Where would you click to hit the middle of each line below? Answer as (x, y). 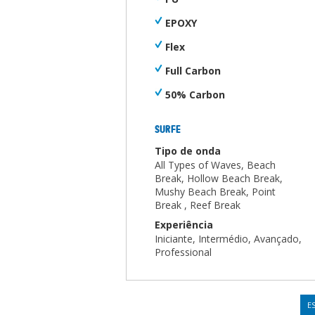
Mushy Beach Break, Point (215, 192)
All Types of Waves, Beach (215, 165)
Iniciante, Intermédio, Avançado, (228, 239)
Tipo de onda (188, 151)
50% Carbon (195, 95)
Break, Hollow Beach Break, (219, 178)
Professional (183, 252)
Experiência (184, 225)
